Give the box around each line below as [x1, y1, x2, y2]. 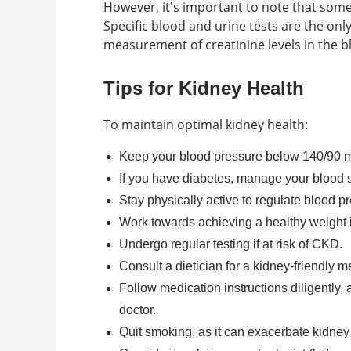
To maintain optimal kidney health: [103, 116, 308, 133]
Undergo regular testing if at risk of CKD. [119, 237, 342, 251]
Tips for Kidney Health [103, 78, 304, 99]
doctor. [119, 303, 156, 317]
